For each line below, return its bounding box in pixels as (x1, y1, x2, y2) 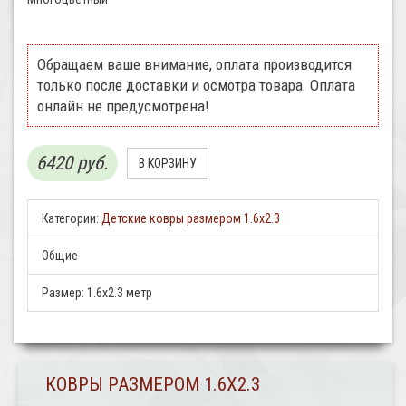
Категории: (42, 211, 99, 227)
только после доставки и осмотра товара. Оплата (37, 76, 355, 95)
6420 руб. (36, 152, 109, 175)
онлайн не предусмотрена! (37, 97, 208, 116)
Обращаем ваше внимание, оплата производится (37, 55, 352, 74)
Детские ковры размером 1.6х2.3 (101, 211, 280, 227)
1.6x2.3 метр (87, 285, 152, 301)
